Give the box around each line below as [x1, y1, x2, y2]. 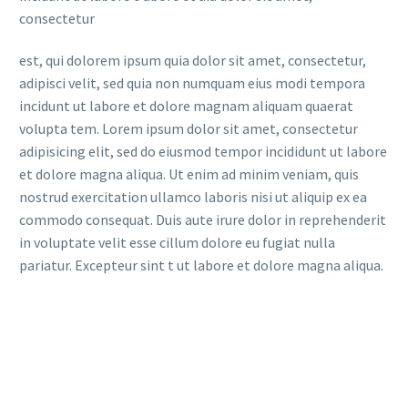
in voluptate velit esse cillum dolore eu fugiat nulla [19, 232, 335, 251]
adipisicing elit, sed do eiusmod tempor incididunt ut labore [19, 141, 387, 160]
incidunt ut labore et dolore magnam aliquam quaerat [19, 96, 353, 115]
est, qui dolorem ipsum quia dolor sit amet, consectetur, [19, 50, 366, 69]
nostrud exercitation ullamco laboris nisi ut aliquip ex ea [19, 187, 367, 206]
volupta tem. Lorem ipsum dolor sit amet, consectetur [19, 118, 358, 138]
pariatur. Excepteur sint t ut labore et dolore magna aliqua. [19, 255, 383, 274]
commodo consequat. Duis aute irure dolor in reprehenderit [19, 209, 386, 229]
